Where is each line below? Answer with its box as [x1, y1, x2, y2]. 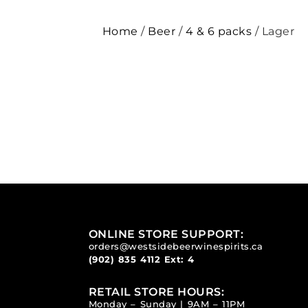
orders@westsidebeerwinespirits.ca [88, 241, 263, 252]
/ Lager [252, 24, 294, 38]
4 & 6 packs [185, 24, 252, 38]
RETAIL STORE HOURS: [88, 285, 225, 299]
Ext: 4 [160, 254, 195, 265]
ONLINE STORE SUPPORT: [88, 227, 244, 241]
